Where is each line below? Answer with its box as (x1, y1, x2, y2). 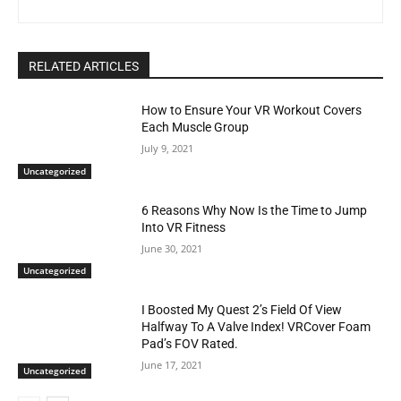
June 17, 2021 (141, 358, 203, 372)
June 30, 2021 (141, 241, 203, 255)
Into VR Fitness (141, 219, 226, 235)
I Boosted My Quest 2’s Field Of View (141, 303, 343, 318)
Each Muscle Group (141, 120, 250, 135)
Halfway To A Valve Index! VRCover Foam (141, 320, 371, 335)
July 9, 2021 (141, 141, 194, 156)
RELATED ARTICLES (29, 59, 139, 74)
